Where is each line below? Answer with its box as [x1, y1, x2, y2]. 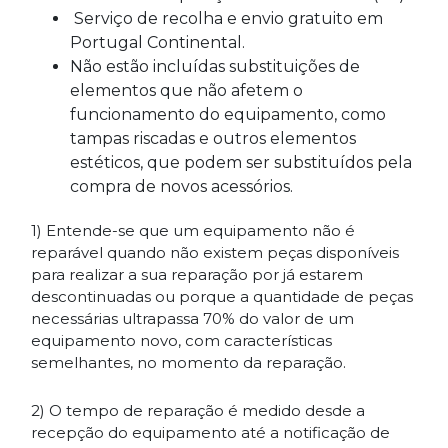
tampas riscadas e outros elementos [70, 128, 356, 148]
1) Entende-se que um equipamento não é [31, 220, 355, 240]
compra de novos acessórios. [70, 176, 293, 196]
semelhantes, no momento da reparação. [31, 352, 346, 372]
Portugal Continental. [70, 32, 245, 52]
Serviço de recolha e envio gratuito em [70, 8, 383, 28]
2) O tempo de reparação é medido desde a [31, 400, 365, 420]
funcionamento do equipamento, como [70, 104, 386, 124]
